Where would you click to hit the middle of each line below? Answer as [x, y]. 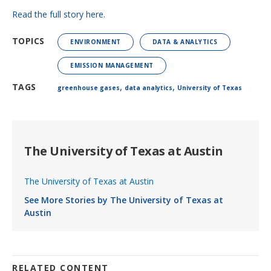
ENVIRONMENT [96, 42]
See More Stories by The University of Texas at [124, 200]
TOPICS [28, 41]
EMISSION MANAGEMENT [112, 66]
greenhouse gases [89, 88]
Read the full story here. [59, 15]
